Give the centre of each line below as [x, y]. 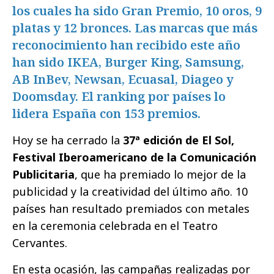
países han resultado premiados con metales [131, 209]
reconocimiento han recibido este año [126, 45]
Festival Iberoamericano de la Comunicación [134, 157]
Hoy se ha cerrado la [68, 140]
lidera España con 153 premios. [106, 114]
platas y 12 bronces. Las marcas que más [135, 28]
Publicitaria [43, 175]
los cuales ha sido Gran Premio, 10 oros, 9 [137, 11]
